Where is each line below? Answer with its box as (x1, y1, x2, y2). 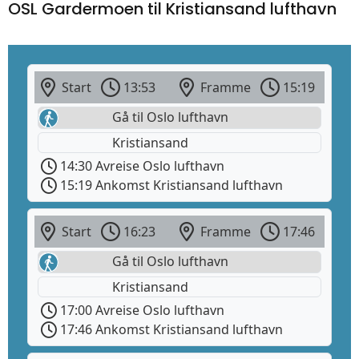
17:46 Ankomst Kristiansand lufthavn (57, 321, 283, 339)
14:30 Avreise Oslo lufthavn (57, 157, 224, 175)
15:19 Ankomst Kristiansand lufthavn (57, 176, 283, 195)
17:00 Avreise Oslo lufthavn (57, 301, 224, 320)
